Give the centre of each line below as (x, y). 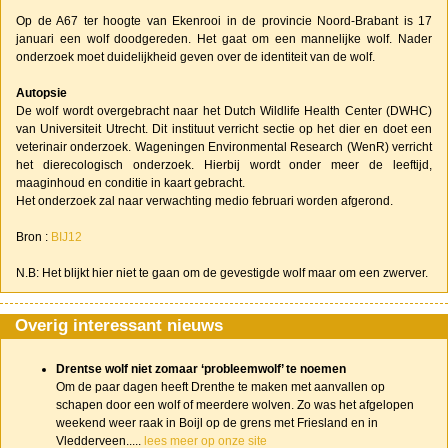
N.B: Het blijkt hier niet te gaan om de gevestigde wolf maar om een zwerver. (222, 273)
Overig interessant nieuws (119, 325)
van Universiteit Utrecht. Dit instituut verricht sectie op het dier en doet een (224, 129)
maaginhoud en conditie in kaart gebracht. (130, 183)
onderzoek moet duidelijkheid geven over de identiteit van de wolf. (195, 57)
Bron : (32, 237)
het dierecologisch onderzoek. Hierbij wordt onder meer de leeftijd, (224, 165)
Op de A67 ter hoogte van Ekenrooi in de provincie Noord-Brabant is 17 (224, 21)
